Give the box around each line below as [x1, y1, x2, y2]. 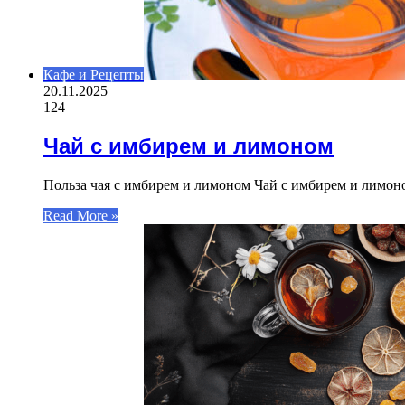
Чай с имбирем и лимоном [43, 133, 334, 158]
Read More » [43, 207, 118, 223]
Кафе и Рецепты [43, 66, 144, 82]
